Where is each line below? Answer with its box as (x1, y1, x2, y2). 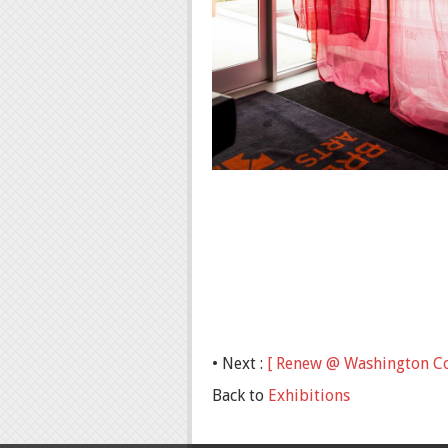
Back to (212, 386, 268, 406)
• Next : (212, 354, 267, 374)
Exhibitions (268, 386, 350, 406)
